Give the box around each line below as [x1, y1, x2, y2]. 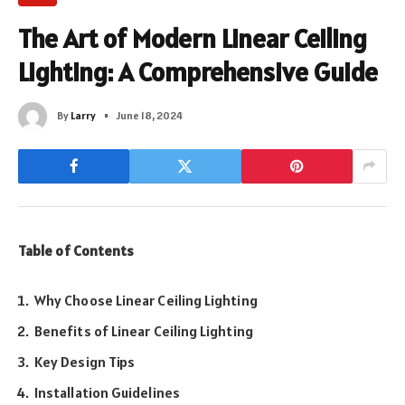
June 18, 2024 [117, 108, 183, 122]
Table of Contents [18, 240, 135, 259]
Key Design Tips [34, 352, 136, 371]
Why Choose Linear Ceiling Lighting [34, 290, 258, 309]
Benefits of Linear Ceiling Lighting [34, 321, 253, 340]
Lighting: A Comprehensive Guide [18, 54, 379, 89]
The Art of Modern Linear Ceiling [18, 21, 368, 55]
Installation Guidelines [34, 382, 180, 401]
